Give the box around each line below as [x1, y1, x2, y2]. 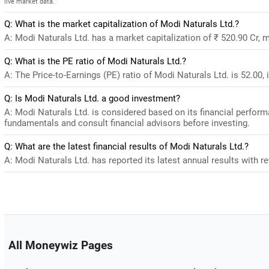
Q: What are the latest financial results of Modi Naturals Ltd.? [4, 141, 249, 152]
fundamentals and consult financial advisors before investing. [4, 118, 250, 128]
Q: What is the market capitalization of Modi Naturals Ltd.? [4, 19, 239, 29]
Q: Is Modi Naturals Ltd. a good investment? [4, 93, 180, 104]
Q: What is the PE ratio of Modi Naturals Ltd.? [4, 56, 186, 67]
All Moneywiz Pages [8, 239, 113, 252]
